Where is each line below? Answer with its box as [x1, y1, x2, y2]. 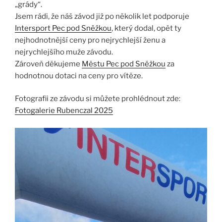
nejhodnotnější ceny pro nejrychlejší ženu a [15, 35, 166, 45]
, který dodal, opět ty [111, 23, 181, 33]
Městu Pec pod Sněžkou [82, 59, 166, 68]
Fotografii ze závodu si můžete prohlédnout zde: [15, 94, 180, 104]
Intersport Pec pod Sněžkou [15, 23, 111, 33]
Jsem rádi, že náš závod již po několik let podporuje [15, 11, 189, 21]
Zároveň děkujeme [15, 59, 82, 68]
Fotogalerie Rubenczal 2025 [15, 106, 113, 115]
